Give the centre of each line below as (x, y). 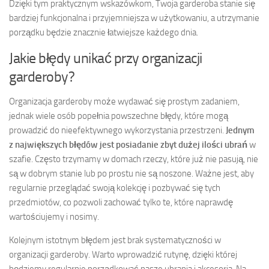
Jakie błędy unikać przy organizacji (106, 58)
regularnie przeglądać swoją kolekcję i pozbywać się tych (115, 188)
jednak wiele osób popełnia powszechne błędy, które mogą (119, 116)
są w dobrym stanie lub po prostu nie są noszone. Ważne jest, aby (131, 174)
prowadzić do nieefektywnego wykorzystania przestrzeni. (117, 131)
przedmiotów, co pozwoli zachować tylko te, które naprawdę (121, 203)
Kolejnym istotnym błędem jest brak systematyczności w (115, 240)
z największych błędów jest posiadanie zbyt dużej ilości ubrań (128, 145)
